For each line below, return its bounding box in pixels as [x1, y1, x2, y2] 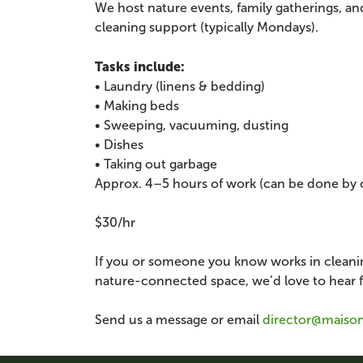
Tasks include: [95, 59, 185, 75]
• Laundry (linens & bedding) [95, 79, 265, 94]
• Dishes [95, 138, 143, 152]
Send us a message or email [95, 313, 263, 327]
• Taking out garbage [95, 157, 217, 172]
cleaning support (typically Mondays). [95, 20, 318, 35]
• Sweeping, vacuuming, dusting [95, 118, 288, 133]
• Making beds [95, 99, 179, 113]
